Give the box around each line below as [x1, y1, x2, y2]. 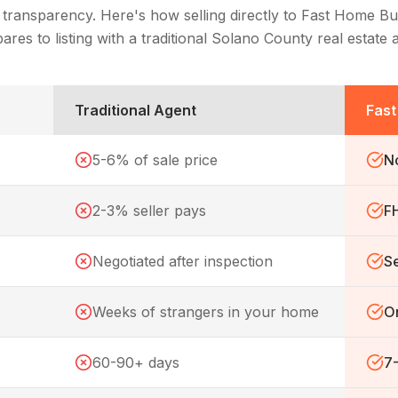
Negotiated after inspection [92, 252, 273, 270]
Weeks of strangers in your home [92, 303, 319, 321]
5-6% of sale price [92, 151, 218, 169]
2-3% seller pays [92, 202, 206, 219]
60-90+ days [92, 354, 179, 371]
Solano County [211, 29, 313, 47]
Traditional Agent [75, 101, 196, 119]
